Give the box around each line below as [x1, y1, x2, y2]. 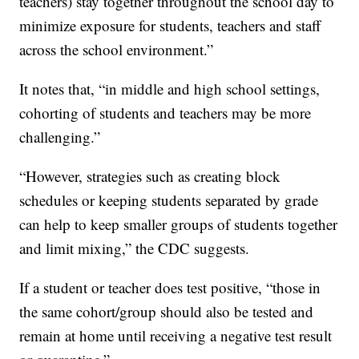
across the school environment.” [19, 39, 214, 60]
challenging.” [19, 127, 101, 147]
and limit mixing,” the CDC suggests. [19, 238, 250, 259]
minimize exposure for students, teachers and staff [19, 15, 321, 36]
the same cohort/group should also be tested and [19, 301, 314, 322]
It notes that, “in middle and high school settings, [19, 79, 321, 99]
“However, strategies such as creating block [19, 166, 281, 187]
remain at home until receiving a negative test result [19, 325, 333, 346]
